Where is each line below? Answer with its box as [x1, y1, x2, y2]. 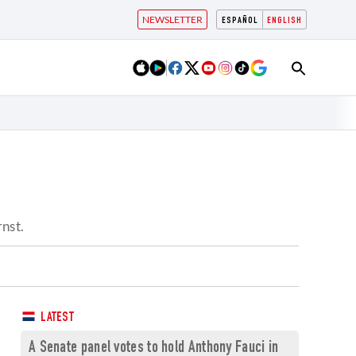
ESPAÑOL [222, 16, 258, 25]
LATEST [37, 311, 75, 325]
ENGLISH [267, 16, 302, 25]
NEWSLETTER [142, 14, 203, 25]
